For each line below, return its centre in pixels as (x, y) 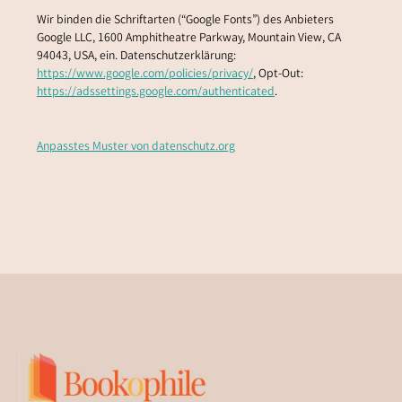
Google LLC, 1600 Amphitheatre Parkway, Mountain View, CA (188, 38)
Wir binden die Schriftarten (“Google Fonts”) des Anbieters (185, 20)
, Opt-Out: (278, 74)
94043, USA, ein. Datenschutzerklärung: (136, 56)
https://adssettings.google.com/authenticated (155, 92)
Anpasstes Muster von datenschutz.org (135, 148)
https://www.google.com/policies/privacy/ (144, 74)
